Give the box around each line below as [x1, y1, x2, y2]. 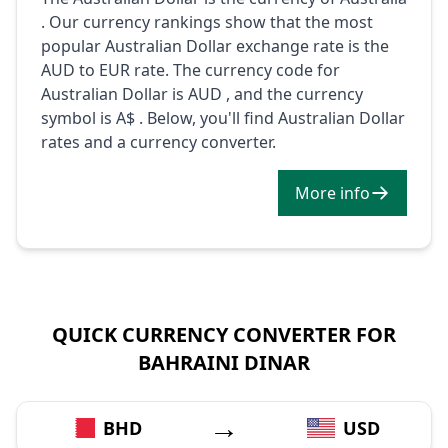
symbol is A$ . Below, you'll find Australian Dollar [41, 106, 405, 129]
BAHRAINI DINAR [138, 348, 310, 376]
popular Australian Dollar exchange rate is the [41, 34, 389, 57]
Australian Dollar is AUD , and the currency [41, 82, 363, 105]
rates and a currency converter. [41, 130, 276, 153]
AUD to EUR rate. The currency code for [41, 58, 340, 81]
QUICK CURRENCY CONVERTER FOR [52, 320, 396, 348]
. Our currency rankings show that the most [41, 10, 373, 33]
